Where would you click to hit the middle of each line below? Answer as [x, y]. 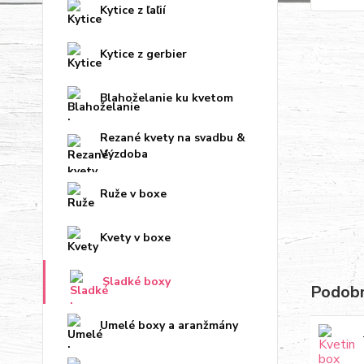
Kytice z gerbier [143, 54]
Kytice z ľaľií [133, 10]
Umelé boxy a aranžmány [169, 325]
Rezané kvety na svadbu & [173, 138]
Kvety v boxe [135, 238]
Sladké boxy [136, 282]
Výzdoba [124, 154]
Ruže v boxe [133, 194]
